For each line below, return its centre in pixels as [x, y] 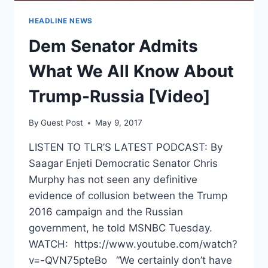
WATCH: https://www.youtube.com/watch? [133, 244]
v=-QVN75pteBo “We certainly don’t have [130, 261]
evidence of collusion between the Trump [128, 196]
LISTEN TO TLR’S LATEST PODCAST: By [126, 147]
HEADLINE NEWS [61, 20]
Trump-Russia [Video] [119, 96]
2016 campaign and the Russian [106, 212]
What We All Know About [131, 71]
